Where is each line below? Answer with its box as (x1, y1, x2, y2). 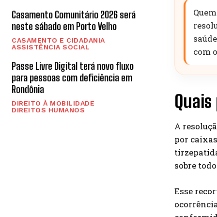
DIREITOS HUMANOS (12, 106, 85, 114)
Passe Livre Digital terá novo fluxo (12, 60, 134, 72)
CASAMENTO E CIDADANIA (12, 36, 105, 44)
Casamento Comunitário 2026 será (12, 8, 136, 20)
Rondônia (12, 83, 44, 95)
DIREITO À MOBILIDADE (12, 99, 94, 107)
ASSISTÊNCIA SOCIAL (12, 43, 90, 51)
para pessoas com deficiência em (12, 71, 132, 83)
